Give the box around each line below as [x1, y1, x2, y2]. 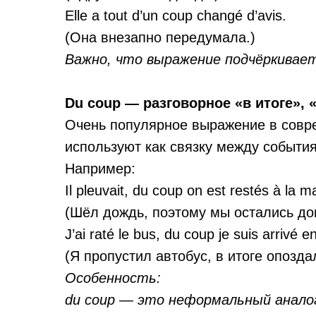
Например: [65, 161, 135, 176]
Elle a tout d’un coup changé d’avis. [65, 8, 286, 23]
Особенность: [65, 270, 161, 286]
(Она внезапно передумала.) [65, 30, 255, 45]
